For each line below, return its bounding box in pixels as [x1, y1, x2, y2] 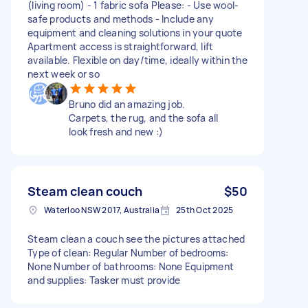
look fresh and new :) [69, 124, 164, 138]
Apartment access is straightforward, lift [27, 39, 214, 53]
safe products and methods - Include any [27, 12, 214, 25]
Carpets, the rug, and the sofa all [69, 111, 219, 124]
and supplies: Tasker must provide [27, 273, 181, 287]
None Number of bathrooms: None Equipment [27, 259, 234, 273]
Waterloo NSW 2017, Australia [44, 203, 159, 216]
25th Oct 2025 [176, 203, 234, 216]
